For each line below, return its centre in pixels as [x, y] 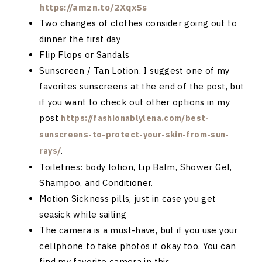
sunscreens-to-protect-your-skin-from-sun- [134, 134]
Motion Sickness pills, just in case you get [128, 198]
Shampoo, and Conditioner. [96, 182]
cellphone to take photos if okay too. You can [138, 246]
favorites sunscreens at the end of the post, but [142, 86]
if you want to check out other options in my [135, 102]
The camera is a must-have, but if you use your [139, 230]
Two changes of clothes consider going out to [138, 23]
